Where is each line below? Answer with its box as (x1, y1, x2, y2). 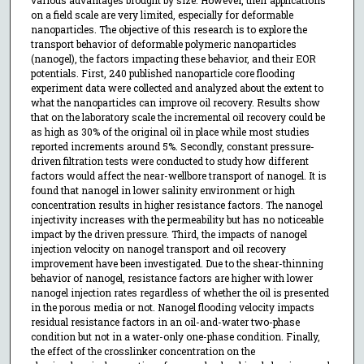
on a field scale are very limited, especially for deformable (30, 8, 293, 22)
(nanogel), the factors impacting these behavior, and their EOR (30, 52, 316, 66)
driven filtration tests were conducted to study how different (30, 154, 309, 168)
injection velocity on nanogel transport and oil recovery (30, 242, 286, 256)
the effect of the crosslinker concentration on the (30, 344, 255, 358)
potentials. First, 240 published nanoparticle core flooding (30, 67, 295, 80)
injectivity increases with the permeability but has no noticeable (30, 213, 323, 227)
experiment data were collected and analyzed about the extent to (30, 81, 323, 95)
